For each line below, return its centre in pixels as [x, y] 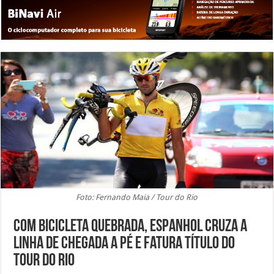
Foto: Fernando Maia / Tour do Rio [137, 198]
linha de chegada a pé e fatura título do [124, 244]
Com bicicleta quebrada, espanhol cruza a [131, 227]
